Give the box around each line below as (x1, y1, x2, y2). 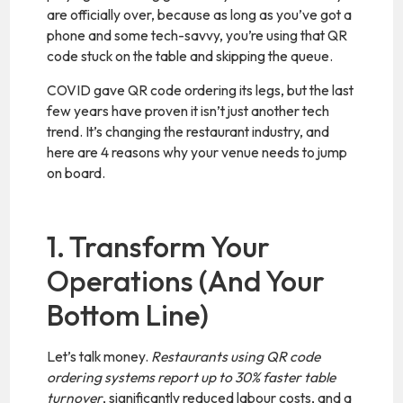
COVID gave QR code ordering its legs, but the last (47, 80, 354, 99)
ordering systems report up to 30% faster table (47, 368, 336, 387)
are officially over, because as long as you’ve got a (47, 5, 353, 24)
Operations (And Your (47, 263, 326, 300)
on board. (47, 163, 106, 182)
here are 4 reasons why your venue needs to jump (47, 142, 348, 161)
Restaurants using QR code (151, 347, 321, 366)
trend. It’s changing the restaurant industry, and (47, 121, 330, 140)
